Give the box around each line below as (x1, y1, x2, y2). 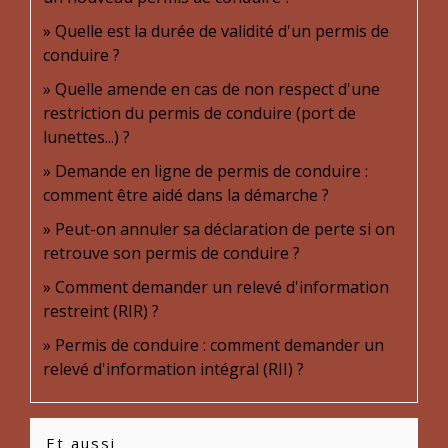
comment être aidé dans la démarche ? (43, 184, 329, 206)
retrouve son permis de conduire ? (43, 242, 300, 264)
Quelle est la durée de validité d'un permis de (55, 20, 389, 42)
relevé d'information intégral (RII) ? (43, 358, 304, 380)
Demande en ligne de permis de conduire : (55, 160, 368, 182)
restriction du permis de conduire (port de (43, 102, 356, 124)
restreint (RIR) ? (43, 300, 159, 322)
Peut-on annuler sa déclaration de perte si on (55, 218, 395, 240)
